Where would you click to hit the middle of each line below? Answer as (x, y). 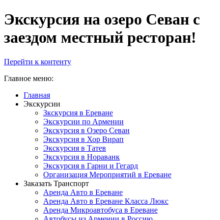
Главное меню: (29, 78)
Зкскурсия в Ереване (78, 112)
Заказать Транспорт (56, 183)
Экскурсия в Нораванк (82, 157)
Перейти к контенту (38, 61)
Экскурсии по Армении (83, 121)
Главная (37, 95)
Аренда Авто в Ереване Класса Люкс (106, 201)
